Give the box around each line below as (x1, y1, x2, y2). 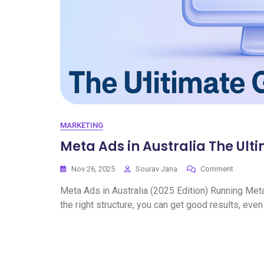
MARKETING (60, 121, 103, 130)
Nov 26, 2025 (71, 164, 115, 173)
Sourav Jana (136, 164, 177, 173)
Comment (200, 164, 233, 173)
